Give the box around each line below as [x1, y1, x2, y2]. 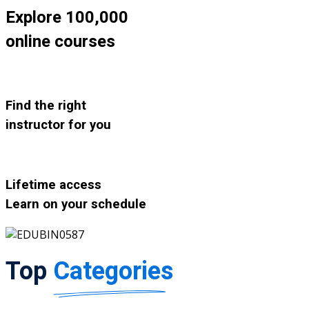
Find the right [6, 95, 86, 115]
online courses [6, 30, 115, 54]
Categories [53, 252, 173, 290]
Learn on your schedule [6, 195, 146, 215]
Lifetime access [6, 175, 101, 195]
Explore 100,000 [6, 6, 128, 30]
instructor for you [6, 114, 111, 134]
